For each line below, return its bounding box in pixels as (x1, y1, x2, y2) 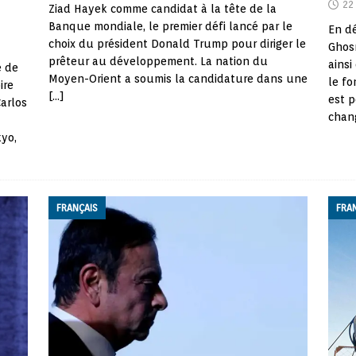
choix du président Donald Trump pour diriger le (48, 37, 306, 51)
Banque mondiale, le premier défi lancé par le (48, 20, 292, 33)
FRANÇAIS (56, 202, 98, 215)
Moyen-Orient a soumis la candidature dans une (48, 72, 308, 86)
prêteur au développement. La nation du (48, 55, 268, 68)
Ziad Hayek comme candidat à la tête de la (48, 2, 277, 16)
